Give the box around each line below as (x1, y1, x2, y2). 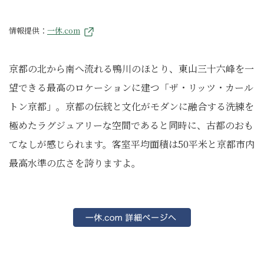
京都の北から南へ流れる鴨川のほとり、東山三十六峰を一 (9, 62, 254, 76)
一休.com (47, 25, 80, 37)
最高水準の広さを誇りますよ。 (9, 156, 141, 170)
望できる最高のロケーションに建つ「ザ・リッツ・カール (9, 81, 253, 95)
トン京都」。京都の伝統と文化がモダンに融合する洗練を (9, 100, 254, 114)
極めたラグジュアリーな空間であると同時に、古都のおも (9, 118, 253, 133)
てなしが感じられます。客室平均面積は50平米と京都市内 (9, 137, 255, 151)
